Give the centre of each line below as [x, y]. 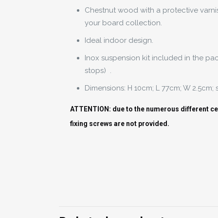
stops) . [98, 71]
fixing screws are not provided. [120, 124]
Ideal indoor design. [119, 41]
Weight [182, 167]
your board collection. [124, 23]
